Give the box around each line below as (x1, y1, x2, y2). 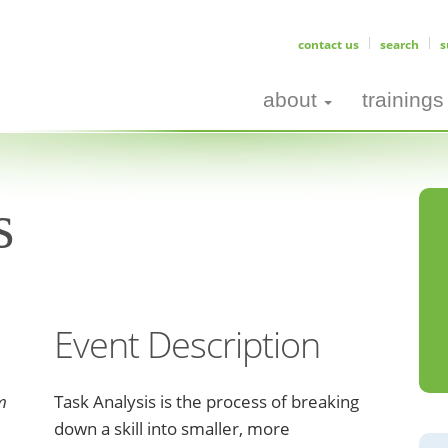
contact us (298, 36, 359, 53)
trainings (362, 88, 444, 111)
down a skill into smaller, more (54, 417, 290, 440)
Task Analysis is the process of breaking (54, 390, 359, 413)
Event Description (54, 320, 320, 369)
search (380, 36, 419, 53)
